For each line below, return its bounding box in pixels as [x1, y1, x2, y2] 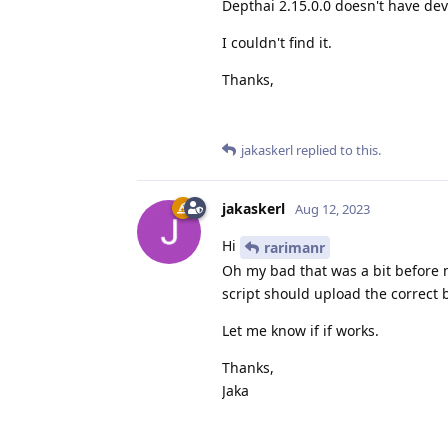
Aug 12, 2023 [295, 199, 370, 218]
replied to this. [293, 140, 381, 159]
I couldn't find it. [222, 32, 332, 52]
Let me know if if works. [222, 320, 379, 340]
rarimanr [264, 237, 325, 257]
